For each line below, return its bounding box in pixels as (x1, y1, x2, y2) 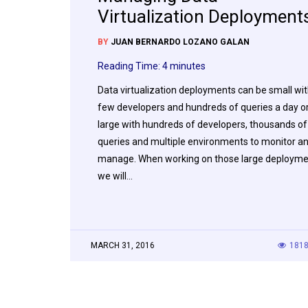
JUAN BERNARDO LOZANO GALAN (111, 37, 250, 47)
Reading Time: (98, 60, 162, 72)
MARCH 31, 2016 (91, 241, 155, 251)
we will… (98, 170, 133, 182)
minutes (170, 60, 206, 72)
